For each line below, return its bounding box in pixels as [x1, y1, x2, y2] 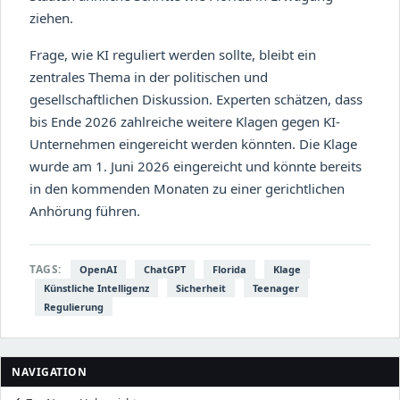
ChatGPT [143, 262, 186, 276]
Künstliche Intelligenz [44, 280, 149, 295]
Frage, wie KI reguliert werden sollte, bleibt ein [29, 45, 316, 63]
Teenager [253, 280, 299, 295]
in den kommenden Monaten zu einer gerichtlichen [29, 179, 345, 197]
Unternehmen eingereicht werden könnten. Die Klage [29, 134, 357, 153]
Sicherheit [176, 280, 226, 295]
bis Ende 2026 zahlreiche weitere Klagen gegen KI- [29, 112, 340, 130]
